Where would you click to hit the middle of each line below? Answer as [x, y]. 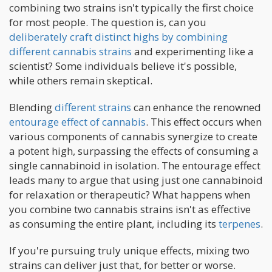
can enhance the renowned [196, 107]
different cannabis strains [70, 51]
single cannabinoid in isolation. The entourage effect [135, 165]
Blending [32, 107]
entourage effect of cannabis [77, 121]
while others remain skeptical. [81, 80]
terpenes [240, 223]
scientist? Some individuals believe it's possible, [123, 66]
